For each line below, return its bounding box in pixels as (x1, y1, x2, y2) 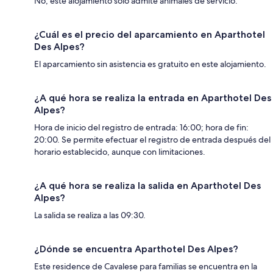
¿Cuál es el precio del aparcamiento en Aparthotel (34, 28, 265, 40)
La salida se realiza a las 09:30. (34, 209, 146, 221)
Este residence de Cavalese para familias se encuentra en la (34, 260, 257, 272)
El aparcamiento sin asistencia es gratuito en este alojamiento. (34, 58, 266, 69)
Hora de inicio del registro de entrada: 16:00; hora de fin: (34, 121, 249, 133)
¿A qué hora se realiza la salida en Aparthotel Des (34, 179, 261, 191)
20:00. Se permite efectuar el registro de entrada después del (34, 133, 271, 145)
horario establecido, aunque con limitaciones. (34, 146, 205, 157)
